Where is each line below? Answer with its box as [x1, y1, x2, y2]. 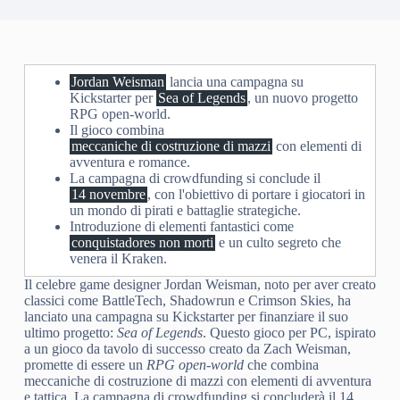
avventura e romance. [69, 154, 190, 170]
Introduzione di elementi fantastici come [69, 219, 294, 234]
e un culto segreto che [214, 235, 341, 250]
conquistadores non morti [71, 235, 213, 250]
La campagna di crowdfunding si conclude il [69, 171, 321, 186]
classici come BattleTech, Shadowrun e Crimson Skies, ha [23, 293, 351, 308]
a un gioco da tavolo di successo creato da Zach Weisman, [23, 341, 351, 356]
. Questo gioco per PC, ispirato [202, 325, 376, 340]
